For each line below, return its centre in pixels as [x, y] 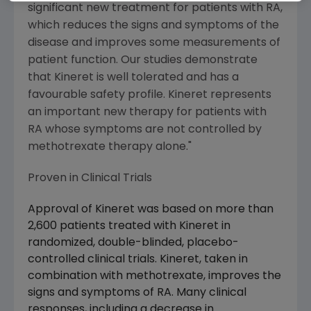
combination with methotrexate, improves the [154, 276]
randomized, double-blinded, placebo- [133, 243]
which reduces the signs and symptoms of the [153, 26]
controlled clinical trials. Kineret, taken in [138, 260]
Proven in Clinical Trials [90, 178]
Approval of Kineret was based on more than [151, 210]
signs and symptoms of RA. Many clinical [137, 293]
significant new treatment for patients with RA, [155, 8]
